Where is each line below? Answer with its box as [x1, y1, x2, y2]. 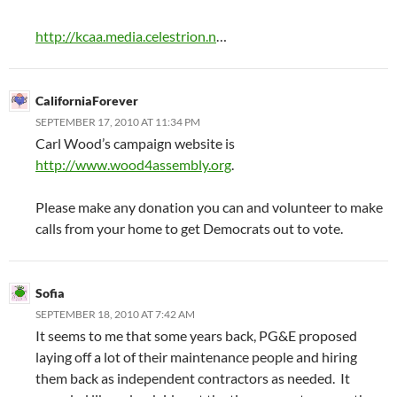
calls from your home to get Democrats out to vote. [35, 220, 343, 237]
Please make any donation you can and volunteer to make [35, 198, 383, 216]
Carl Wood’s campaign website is [35, 135, 235, 152]
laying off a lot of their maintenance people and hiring [35, 348, 357, 366]
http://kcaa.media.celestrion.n [35, 27, 216, 45]
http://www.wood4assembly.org [35, 156, 231, 174]
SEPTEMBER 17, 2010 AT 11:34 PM [35, 115, 200, 129]
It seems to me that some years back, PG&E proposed [35, 327, 357, 345]
